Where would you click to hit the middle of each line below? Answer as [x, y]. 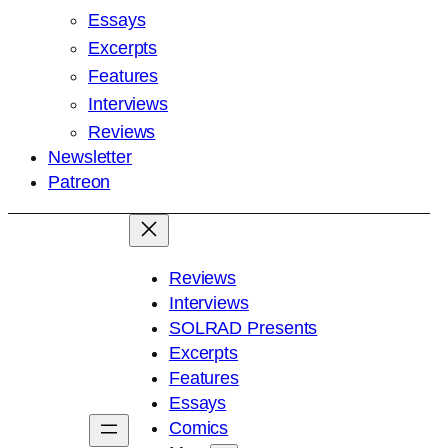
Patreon [79, 182]
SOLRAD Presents [243, 328]
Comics [198, 428]
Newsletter [90, 157]
